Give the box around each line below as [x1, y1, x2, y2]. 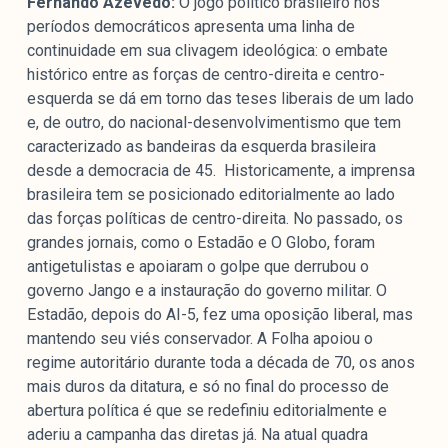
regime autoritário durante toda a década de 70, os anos [26, 353, 415, 373]
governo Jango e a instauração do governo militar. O [26, 281, 387, 301]
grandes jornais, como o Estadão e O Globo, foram [26, 233, 375, 253]
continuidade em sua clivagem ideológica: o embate [26, 41, 388, 61]
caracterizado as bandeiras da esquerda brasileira [26, 137, 376, 157]
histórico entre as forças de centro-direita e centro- [26, 65, 385, 85]
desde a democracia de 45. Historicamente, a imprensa [26, 161, 415, 181]
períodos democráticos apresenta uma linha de [26, 17, 355, 37]
